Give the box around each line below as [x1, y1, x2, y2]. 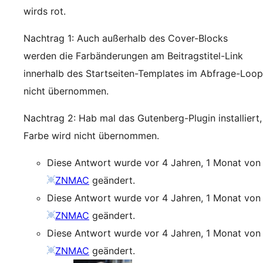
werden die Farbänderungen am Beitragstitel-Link [23, 50, 243, 62]
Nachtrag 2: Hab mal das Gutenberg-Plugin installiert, [23, 112, 262, 124]
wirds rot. [23, 5, 66, 17]
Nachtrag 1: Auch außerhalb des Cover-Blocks [23, 32, 228, 44]
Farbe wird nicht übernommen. [23, 130, 159, 141]
